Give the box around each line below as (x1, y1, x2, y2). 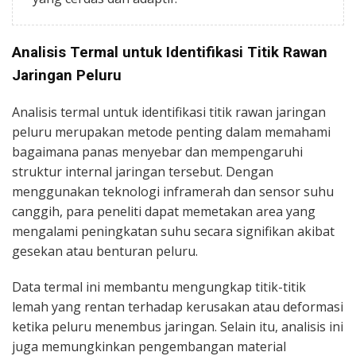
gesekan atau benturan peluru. (12, 242, 198, 260)
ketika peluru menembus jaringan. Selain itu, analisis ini (12, 317, 343, 335)
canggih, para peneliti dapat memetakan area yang (12, 202, 315, 220)
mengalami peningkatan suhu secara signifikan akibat (12, 222, 335, 240)
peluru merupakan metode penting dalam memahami (12, 122, 331, 141)
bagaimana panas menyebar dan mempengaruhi (12, 142, 303, 161)
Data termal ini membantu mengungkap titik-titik (12, 277, 306, 296)
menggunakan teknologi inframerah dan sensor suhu (12, 182, 334, 200)
